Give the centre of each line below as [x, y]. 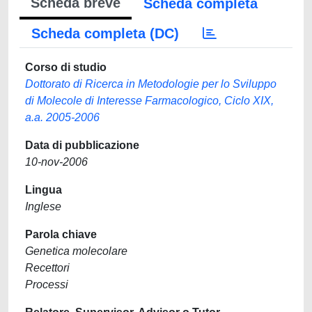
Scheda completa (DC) [105, 33]
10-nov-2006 [56, 162]
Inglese [43, 206]
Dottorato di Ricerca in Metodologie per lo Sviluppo [151, 84]
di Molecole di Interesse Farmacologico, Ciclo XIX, [149, 101]
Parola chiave [61, 234]
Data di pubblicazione [82, 145]
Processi [47, 284]
